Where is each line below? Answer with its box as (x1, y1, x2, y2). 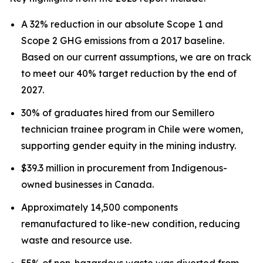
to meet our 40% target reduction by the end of (21, 68, 237, 79)
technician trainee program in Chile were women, (21, 123, 243, 135)
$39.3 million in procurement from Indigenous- (21, 162, 227, 174)
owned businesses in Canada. (21, 178, 154, 191)
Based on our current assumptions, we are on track (21, 51, 251, 63)
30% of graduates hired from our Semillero (21, 106, 214, 119)
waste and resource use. (21, 234, 131, 246)
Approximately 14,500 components (21, 201, 178, 213)
